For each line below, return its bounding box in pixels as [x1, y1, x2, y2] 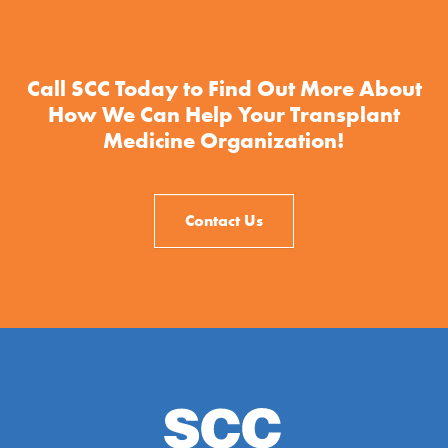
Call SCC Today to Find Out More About [26, 73, 422, 103]
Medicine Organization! [103, 125, 345, 155]
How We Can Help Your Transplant [48, 99, 400, 129]
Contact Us [185, 209, 263, 231]
